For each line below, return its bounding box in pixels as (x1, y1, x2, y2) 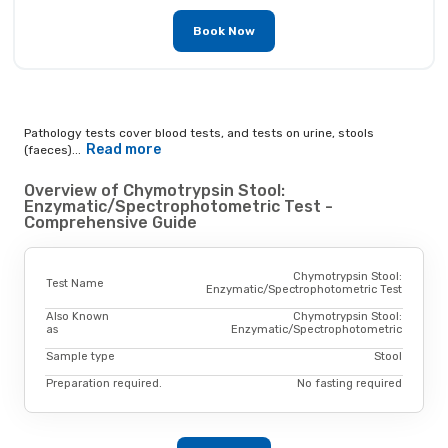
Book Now (193, 23, 255, 38)
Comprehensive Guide (24, 212, 197, 232)
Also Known (46, 310, 109, 324)
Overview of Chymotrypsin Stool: (24, 180, 285, 200)
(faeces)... (24, 142, 81, 157)
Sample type (46, 350, 115, 364)
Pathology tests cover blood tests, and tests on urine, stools (24, 125, 374, 140)
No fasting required (297, 377, 402, 391)
